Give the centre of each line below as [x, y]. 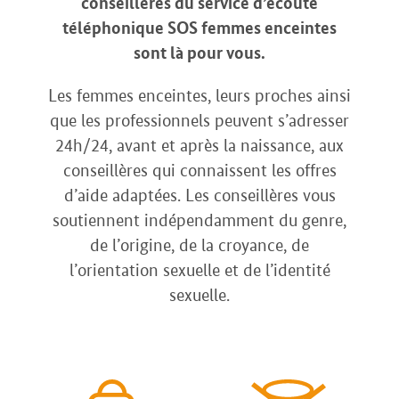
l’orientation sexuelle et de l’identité [199, 270]
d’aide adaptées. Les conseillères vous [199, 195]
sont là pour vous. [199, 53]
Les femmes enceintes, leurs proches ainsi [199, 96]
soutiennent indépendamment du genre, [199, 220]
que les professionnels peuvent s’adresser [199, 121]
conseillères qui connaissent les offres [199, 171]
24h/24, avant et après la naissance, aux [199, 146]
